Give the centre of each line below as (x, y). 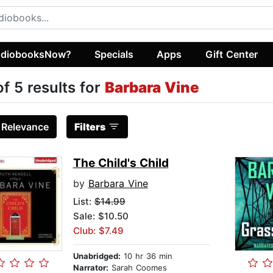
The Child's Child (121, 163)
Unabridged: (97, 256)
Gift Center (231, 54)
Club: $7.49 (98, 231)
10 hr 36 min (146, 256)
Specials (114, 54)
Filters (90, 127)
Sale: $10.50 (101, 216)
